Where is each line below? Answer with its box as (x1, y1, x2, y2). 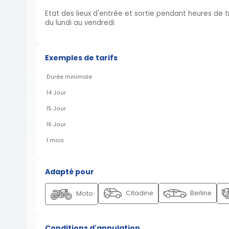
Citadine (124, 188, 153, 197)
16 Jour (47, 121, 66, 129)
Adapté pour (45, 167, 94, 177)
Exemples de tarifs (45, 52, 118, 63)
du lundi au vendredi (45, 18, 114, 28)
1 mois (47, 136, 64, 145)
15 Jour (47, 105, 66, 113)
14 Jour (47, 89, 66, 97)
